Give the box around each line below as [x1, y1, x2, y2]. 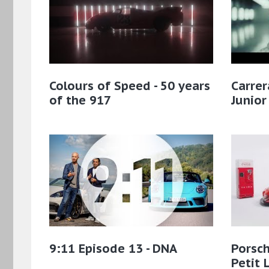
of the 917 [49, 92, 111, 108]
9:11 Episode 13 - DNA [49, 240, 177, 256]
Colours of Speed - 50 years [49, 77, 210, 94]
